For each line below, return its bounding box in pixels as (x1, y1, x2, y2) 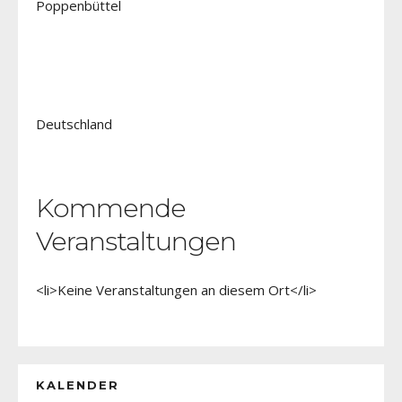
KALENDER (36, 377, 119, 392)
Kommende (36, 191, 186, 223)
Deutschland (36, 114, 112, 133)
